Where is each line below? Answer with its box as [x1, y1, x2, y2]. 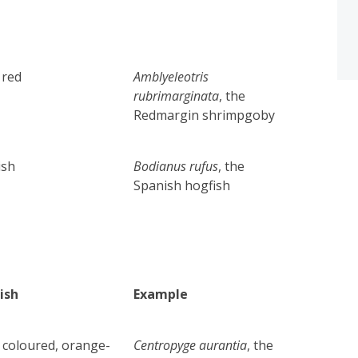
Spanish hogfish [133, 176, 231, 194]
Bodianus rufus [133, 157, 219, 175]
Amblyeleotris [133, 67, 209, 86]
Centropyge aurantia [133, 336, 248, 354]
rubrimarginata [133, 86, 220, 105]
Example [133, 284, 189, 303]
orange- [62, 336, 111, 354]
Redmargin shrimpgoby [133, 105, 276, 124]
